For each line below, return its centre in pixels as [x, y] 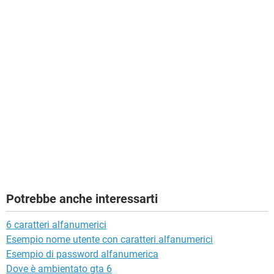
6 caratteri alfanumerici [56, 224]
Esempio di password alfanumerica [82, 254]
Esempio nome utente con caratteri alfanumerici [109, 239]
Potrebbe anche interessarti [82, 198]
